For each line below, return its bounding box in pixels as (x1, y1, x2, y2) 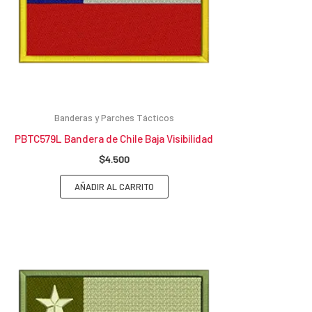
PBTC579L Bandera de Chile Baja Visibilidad (15, 132, 213, 146)
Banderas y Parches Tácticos (54, 112, 174, 124)
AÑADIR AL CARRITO (74, 181, 154, 193)
